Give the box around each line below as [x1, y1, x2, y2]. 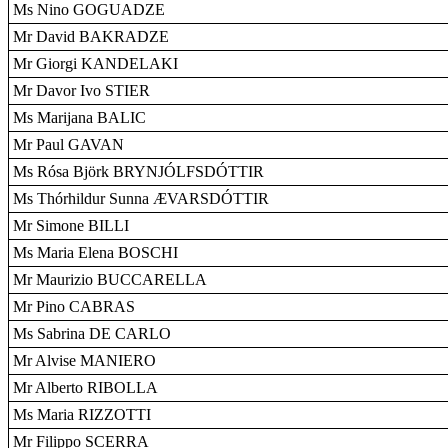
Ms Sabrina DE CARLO [13, 325, 171, 342]
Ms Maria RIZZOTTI [13, 406, 151, 423]
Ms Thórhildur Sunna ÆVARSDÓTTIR [13, 190, 269, 207]
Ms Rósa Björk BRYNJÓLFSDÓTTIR [13, 163, 264, 180]
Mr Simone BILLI [13, 217, 129, 234]
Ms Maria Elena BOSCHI [13, 244, 178, 261]
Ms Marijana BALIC [13, 109, 146, 126]
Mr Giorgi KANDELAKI [13, 55, 178, 72]
